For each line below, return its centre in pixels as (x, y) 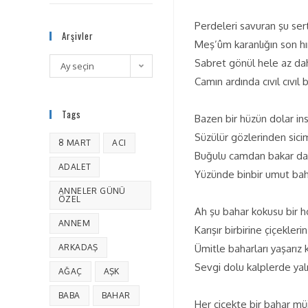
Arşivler (78, 36)
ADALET (75, 167)
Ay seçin (77, 66)
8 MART (75, 143)
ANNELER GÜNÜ (92, 191)
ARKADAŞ (78, 247)
